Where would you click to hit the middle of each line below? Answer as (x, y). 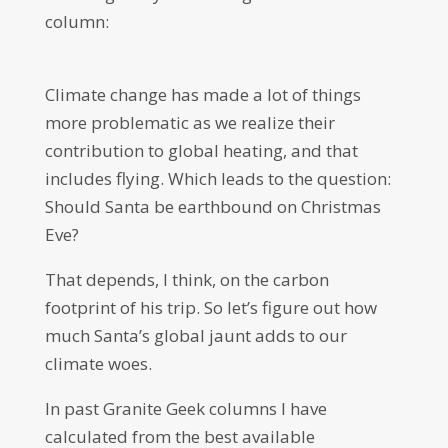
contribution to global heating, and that (201, 150)
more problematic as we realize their (189, 122)
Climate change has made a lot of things (202, 94)
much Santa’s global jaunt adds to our (195, 335)
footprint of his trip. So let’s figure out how (210, 307)
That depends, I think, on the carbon (186, 279)
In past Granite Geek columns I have (185, 408)
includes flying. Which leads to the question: (217, 178)
